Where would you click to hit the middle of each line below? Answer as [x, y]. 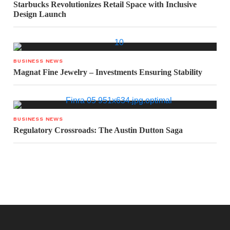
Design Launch [40, 14]
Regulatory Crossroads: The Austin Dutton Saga [98, 130]
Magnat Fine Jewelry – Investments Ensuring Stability [108, 72]
